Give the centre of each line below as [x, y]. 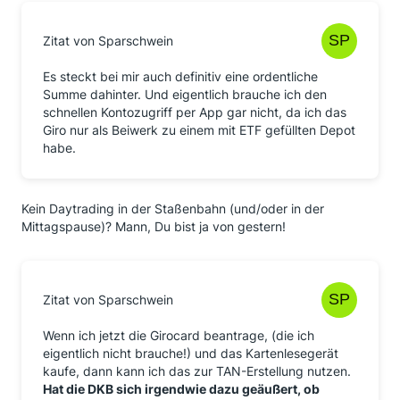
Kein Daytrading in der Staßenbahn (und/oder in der [173, 208]
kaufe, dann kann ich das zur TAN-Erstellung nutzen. [197, 371]
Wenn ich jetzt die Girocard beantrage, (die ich [179, 335]
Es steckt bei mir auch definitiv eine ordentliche [180, 76]
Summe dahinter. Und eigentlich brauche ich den [185, 94]
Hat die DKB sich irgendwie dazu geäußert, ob [181, 389]
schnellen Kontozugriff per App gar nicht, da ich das [195, 112]
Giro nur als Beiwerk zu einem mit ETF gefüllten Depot [199, 130]
